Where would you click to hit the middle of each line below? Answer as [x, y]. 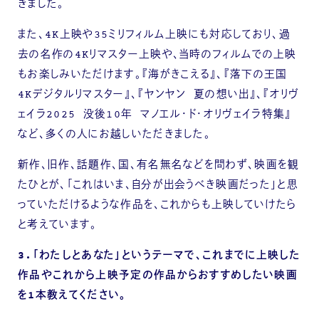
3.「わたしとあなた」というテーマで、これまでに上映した [159, 256]
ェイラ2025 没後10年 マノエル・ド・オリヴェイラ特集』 [155, 115]
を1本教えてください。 [72, 296]
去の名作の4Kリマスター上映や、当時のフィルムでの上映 [157, 56]
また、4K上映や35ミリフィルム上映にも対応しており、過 [155, 36]
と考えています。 [58, 225]
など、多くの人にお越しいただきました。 [115, 135]
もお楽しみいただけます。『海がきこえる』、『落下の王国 [153, 75]
